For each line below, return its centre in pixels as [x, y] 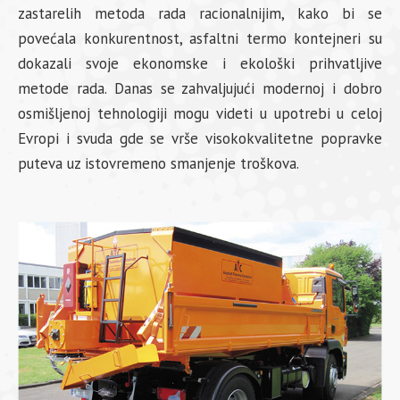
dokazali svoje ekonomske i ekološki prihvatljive [200, 63]
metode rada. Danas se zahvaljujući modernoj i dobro [200, 88]
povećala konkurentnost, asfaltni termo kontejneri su [200, 38]
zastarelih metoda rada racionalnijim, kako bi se [200, 13]
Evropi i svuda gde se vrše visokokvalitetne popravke [200, 138]
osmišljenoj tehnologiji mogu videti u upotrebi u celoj [200, 113]
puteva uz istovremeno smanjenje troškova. [158, 163]
